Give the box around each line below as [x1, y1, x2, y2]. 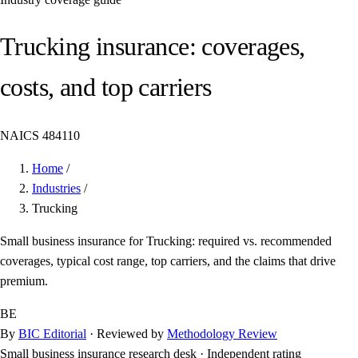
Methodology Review [167, 326, 277, 340]
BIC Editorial [18, 326, 86, 340]
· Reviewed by [86, 326, 167, 340]
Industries [32, 181, 81, 195]
